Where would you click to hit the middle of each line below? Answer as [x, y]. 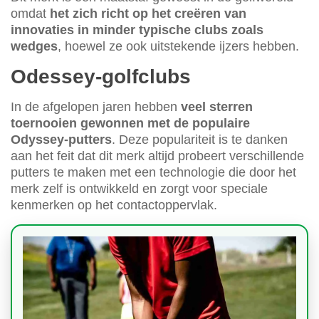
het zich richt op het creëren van [148, 14]
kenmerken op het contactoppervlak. [114, 205]
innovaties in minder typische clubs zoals [137, 30]
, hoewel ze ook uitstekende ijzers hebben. [178, 47]
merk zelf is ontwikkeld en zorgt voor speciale [139, 189]
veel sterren [217, 107]
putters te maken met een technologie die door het [153, 173]
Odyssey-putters [61, 140]
